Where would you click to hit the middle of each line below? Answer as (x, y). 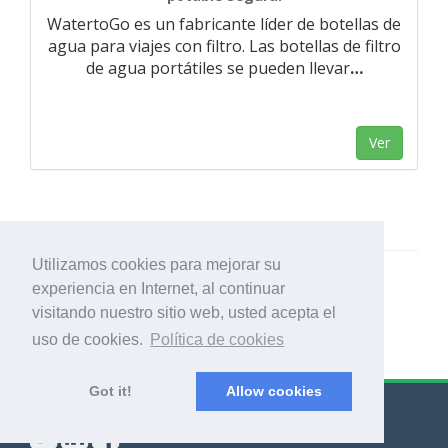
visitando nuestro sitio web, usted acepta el (184, 313)
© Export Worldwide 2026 (130, 409)
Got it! (110, 391)
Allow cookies (273, 391)
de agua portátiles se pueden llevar (217, 68)
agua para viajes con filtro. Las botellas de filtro (224, 46)
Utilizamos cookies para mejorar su (156, 265)
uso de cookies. (89, 340)
